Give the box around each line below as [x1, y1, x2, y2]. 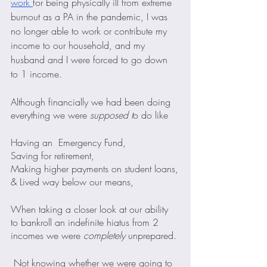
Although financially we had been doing [11, 95, 173, 109]
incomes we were [11, 229, 83, 243]
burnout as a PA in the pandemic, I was [11, 10, 170, 24]
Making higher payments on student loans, [11, 162, 178, 176]
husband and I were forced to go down [11, 53, 170, 67]
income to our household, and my [11, 39, 148, 52]
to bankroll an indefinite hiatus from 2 [11, 216, 162, 229]
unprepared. [125, 229, 176, 243]
